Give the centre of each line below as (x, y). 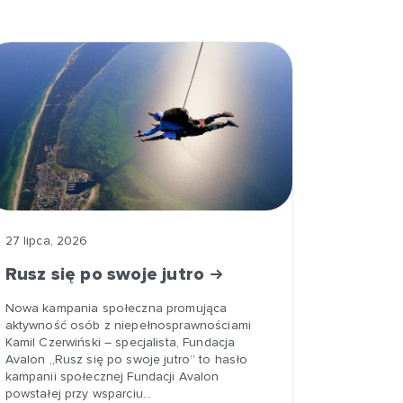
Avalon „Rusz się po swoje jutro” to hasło (126, 359)
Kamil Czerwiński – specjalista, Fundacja (120, 342)
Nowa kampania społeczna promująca (116, 308)
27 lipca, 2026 (46, 241)
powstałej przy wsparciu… (78, 394)
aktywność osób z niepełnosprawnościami (128, 325)
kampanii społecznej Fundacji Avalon (112, 376)
